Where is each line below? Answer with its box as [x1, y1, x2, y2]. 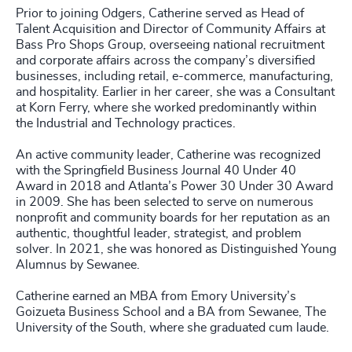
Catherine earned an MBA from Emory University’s [16, 290, 296, 302]
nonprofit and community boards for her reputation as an [16, 211, 330, 224]
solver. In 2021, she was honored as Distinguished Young [16, 243, 336, 255]
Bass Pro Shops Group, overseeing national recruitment [16, 38, 324, 51]
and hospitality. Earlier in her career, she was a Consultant [16, 86, 335, 98]
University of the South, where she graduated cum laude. [16, 321, 329, 334]
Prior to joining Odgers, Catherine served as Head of [16, 7, 304, 20]
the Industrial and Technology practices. [16, 117, 236, 130]
